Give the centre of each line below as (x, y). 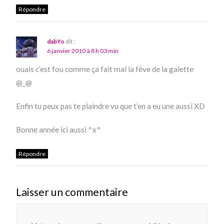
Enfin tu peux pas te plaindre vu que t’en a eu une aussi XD (111, 106)
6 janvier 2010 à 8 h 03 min (83, 51)
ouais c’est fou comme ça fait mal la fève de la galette (105, 69)
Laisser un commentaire (72, 192)
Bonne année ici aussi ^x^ (59, 130)
